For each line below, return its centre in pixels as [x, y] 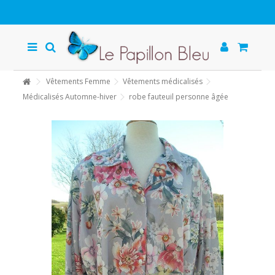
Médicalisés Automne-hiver [70, 97]
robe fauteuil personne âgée [179, 97]
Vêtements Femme [79, 81]
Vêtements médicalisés [163, 81]
